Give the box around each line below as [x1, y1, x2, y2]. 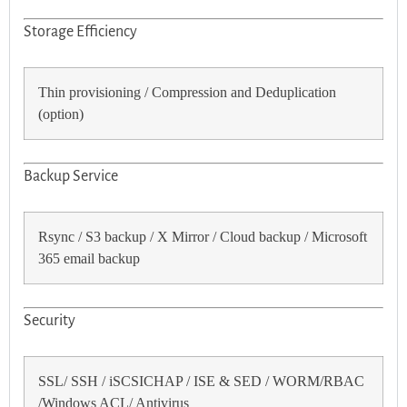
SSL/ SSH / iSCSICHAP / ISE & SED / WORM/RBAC [38, 373, 364, 391]
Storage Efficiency [24, 24, 137, 41]
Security [24, 313, 75, 330]
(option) [38, 106, 84, 124]
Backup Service [24, 168, 118, 185]
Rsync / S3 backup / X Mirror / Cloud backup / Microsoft [38, 229, 367, 246]
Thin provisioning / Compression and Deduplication [38, 84, 336, 102]
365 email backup [38, 251, 140, 268]
